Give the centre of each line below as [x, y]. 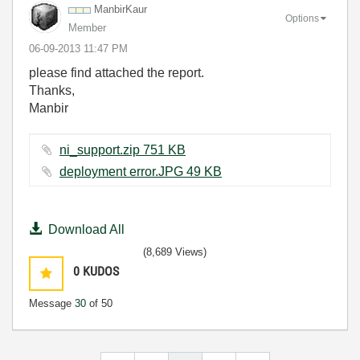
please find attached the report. [117, 73]
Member [87, 28]
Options [302, 18]
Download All [86, 229]
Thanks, [52, 90]
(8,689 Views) [175, 252]
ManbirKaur [121, 9]
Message [52, 303]
